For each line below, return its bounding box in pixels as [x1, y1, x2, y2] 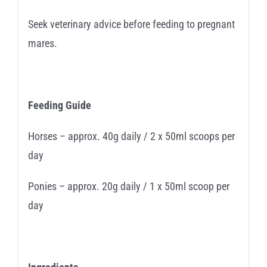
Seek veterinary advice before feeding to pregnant [27, 17, 235, 30]
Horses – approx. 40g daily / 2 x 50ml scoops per [27, 129, 235, 142]
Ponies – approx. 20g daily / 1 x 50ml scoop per [27, 179, 229, 193]
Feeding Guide [27, 98, 91, 111]
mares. [27, 36, 57, 49]
